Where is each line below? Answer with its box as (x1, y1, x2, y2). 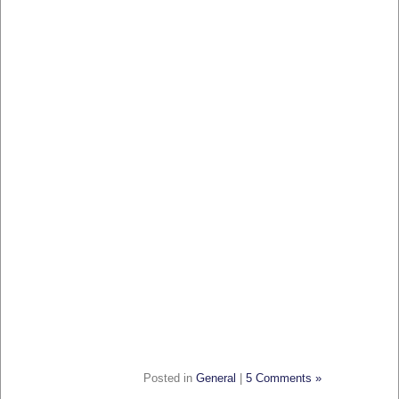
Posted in (143, 372, 196, 385)
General (196, 372, 236, 385)
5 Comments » (246, 372, 322, 385)
